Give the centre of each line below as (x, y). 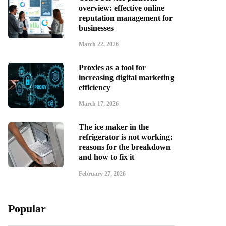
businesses (96, 28)
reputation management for (126, 18)
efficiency (95, 88)
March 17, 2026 (99, 104)
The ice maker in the (114, 127)
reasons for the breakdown (125, 147)
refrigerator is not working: (126, 137)
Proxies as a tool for (112, 67)
